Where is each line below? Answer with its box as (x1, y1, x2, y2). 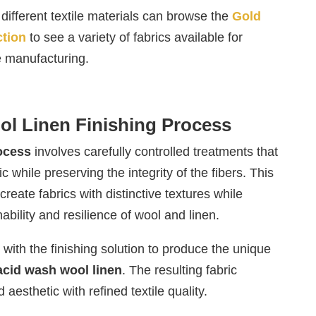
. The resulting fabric (121, 263, 237, 278)
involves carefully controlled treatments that (30, 145, 278, 159)
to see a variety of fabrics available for (25, 30, 243, 45)
